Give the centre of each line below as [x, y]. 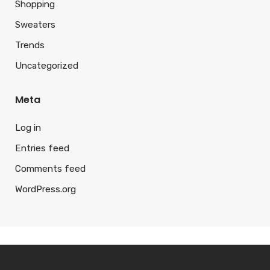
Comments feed [50, 168]
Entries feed [42, 148]
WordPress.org [46, 189]
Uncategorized [47, 65]
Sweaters [35, 24]
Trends [30, 45]
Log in [28, 127]
